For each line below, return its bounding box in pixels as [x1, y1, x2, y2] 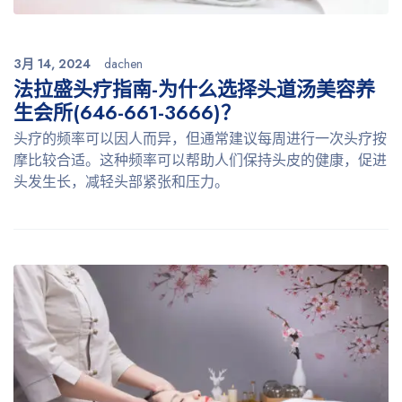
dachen [104, 54, 143, 73]
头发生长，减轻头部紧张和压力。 [13, 170, 229, 192]
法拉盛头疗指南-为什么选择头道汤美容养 [13, 74, 375, 103]
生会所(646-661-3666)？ [13, 97, 240, 127]
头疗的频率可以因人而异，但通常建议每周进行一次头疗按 [13, 127, 387, 149]
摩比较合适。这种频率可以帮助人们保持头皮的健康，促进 [13, 149, 387, 170]
